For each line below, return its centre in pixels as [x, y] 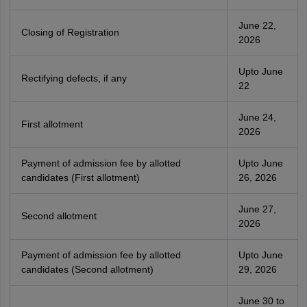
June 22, [257, 25]
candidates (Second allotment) [87, 269]
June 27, [257, 209]
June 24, [257, 117]
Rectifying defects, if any [74, 78]
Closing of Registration [70, 32]
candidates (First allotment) [80, 177]
